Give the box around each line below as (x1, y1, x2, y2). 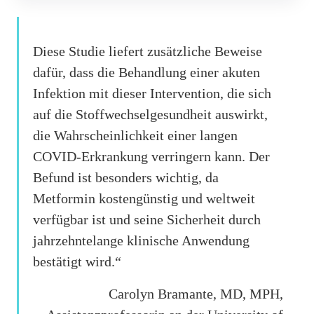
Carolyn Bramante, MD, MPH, (109, 285, 283, 301)
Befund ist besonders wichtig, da (33, 169, 219, 185)
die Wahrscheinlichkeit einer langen (33, 127, 238, 143)
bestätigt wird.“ (33, 253, 121, 269)
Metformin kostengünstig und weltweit (33, 190, 255, 206)
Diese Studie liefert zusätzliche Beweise (33, 43, 262, 59)
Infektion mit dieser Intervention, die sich (33, 85, 271, 101)
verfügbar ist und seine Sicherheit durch (33, 211, 261, 227)
